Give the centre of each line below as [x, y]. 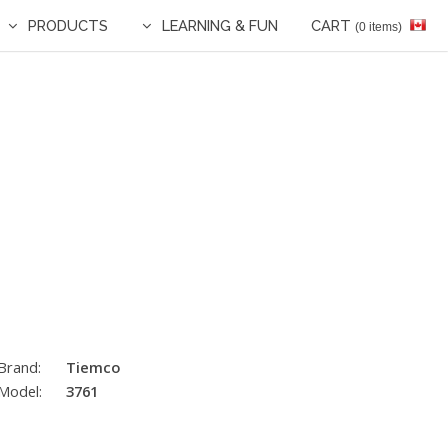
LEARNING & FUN [219, 25]
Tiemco [92, 366]
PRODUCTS [68, 25]
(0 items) [378, 26]
